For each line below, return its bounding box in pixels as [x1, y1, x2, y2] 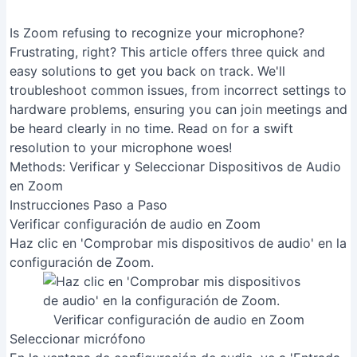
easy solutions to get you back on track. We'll [10, 63, 285, 79]
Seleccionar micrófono [10, 331, 146, 347]
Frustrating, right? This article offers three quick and [10, 44, 325, 60]
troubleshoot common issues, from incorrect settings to [10, 82, 347, 98]
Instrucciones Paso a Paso [10, 197, 167, 213]
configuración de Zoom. [10, 254, 154, 270]
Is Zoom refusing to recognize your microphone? [10, 25, 304, 41]
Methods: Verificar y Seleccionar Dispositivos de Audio [10, 159, 341, 175]
